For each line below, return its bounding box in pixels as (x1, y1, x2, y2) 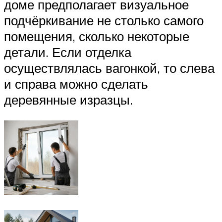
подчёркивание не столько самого (4, 12, 204, 29)
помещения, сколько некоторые (4, 28, 189, 45)
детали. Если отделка (4, 44, 131, 60)
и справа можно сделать (4, 76, 148, 92)
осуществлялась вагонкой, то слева (4, 60, 215, 76)
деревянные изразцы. (4, 92, 133, 108)
